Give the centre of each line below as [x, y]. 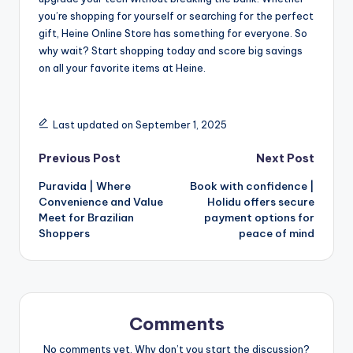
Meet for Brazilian [86, 218]
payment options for [259, 218]
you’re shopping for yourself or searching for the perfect [176, 16]
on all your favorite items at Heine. [122, 68]
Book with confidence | [252, 186]
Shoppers [64, 234]
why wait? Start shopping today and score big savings [171, 51]
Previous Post [80, 159]
